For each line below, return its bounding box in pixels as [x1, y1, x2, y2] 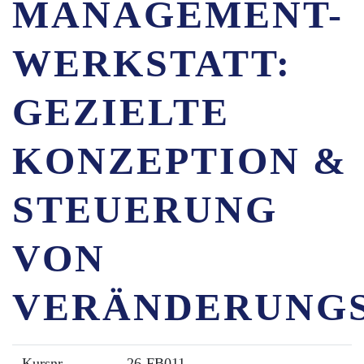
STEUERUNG [12, 188, 278, 231]
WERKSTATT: [12, 41, 292, 84]
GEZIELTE [12, 90, 230, 133]
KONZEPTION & [12, 139, 348, 182]
